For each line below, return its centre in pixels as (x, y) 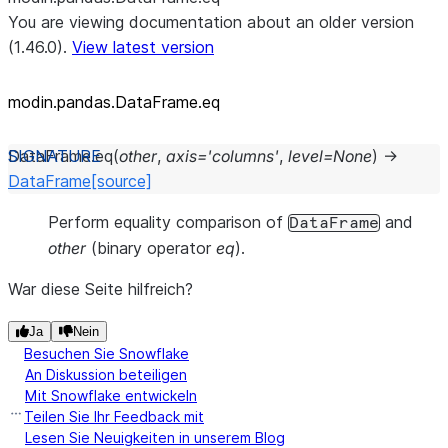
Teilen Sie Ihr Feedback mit (114, 416)
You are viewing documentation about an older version (211, 22)
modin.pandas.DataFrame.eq (114, 102)
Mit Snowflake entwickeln (111, 395)
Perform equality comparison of (168, 222)
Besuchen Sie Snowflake (106, 353)
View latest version (143, 47)
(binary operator (151, 248)
